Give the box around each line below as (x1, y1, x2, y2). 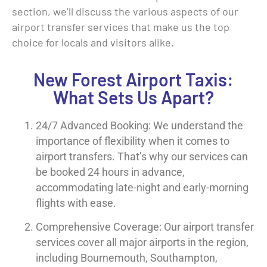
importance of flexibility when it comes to (36, 135, 229, 148)
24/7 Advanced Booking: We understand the (36, 120, 243, 132)
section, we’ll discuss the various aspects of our (12, 4, 238, 18)
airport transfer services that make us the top (12, 20, 229, 33)
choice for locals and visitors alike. (12, 35, 174, 49)
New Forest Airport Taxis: (33, 69, 234, 91)
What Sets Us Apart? (53, 86, 214, 108)
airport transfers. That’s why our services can (36, 151, 248, 163)
